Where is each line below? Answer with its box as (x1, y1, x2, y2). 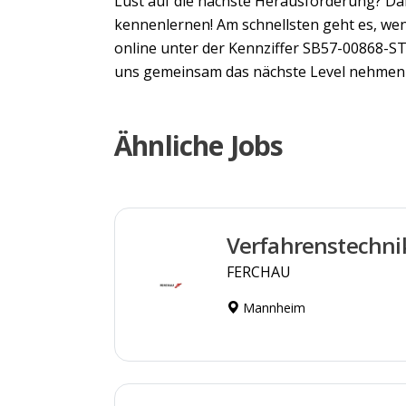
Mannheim (238, 298, 305, 316)
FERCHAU (226, 261, 291, 282)
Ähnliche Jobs (114, 126, 284, 164)
